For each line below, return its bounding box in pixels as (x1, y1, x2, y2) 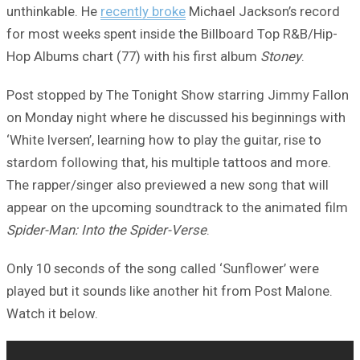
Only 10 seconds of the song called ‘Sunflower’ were (6, 260, 319, 276)
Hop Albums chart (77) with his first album (6, 47, 260, 64)
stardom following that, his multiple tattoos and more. (6, 153, 331, 170)
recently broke (100, 2, 186, 19)
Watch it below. (6, 305, 98, 321)
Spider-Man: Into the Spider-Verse (6, 221, 207, 238)
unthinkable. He (6, 2, 100, 19)
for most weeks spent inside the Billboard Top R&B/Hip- (6, 25, 337, 42)
